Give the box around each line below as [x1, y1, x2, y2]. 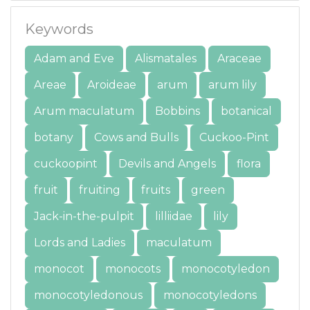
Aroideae [87, 78, 136, 91]
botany [34, 131, 73, 144]
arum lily [208, 78, 257, 91]
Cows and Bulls [94, 131, 179, 144]
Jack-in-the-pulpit [34, 210, 134, 223]
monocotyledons [163, 289, 257, 302]
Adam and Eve [34, 52, 114, 65]
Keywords [25, 21, 93, 37]
